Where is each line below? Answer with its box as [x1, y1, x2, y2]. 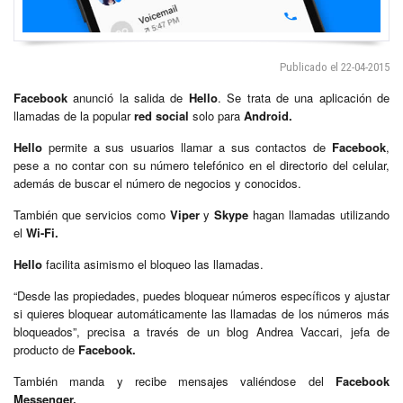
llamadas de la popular [13, 106, 134, 124]
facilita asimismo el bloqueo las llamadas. [42, 255, 264, 273]
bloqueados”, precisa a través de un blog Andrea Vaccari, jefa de [13, 322, 390, 340]
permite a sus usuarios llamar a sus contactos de [42, 138, 332, 156]
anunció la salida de [67, 88, 189, 106]
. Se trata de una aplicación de [217, 88, 390, 106]
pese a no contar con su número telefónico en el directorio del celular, [13, 156, 390, 174]
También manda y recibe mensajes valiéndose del [13, 372, 336, 390]
